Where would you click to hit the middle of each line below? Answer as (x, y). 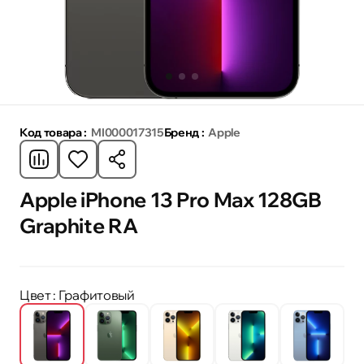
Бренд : (184, 132)
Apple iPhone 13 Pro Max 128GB (171, 199)
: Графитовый (94, 295)
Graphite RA (79, 225)
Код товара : (54, 132)
